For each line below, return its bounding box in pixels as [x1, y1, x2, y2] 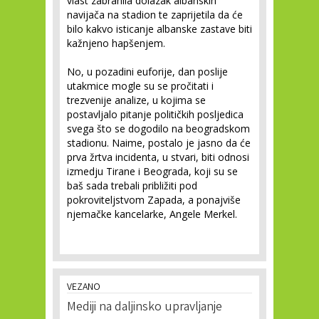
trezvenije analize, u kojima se [67, 93, 206, 108]
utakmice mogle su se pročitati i [67, 79, 214, 93]
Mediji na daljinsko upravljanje [67, 298, 222, 318]
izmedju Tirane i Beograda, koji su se [67, 164, 238, 179]
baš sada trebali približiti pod [67, 179, 197, 193]
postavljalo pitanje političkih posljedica [67, 108, 244, 122]
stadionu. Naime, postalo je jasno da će [67, 136, 251, 150]
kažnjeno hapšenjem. [67, 36, 165, 51]
